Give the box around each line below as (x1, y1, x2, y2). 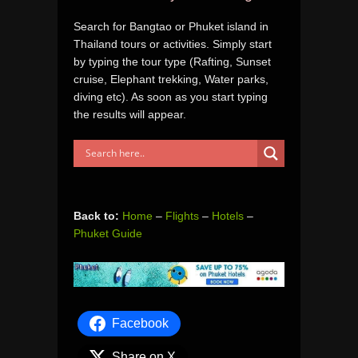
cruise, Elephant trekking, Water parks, (74, 72, 268, 86)
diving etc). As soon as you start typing (74, 89, 268, 103)
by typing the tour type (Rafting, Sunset (74, 54, 271, 68)
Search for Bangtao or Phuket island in (74, 19, 268, 33)
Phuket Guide (74, 226, 142, 240)
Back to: (74, 209, 119, 222)
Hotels (212, 209, 244, 222)
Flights (165, 209, 199, 222)
